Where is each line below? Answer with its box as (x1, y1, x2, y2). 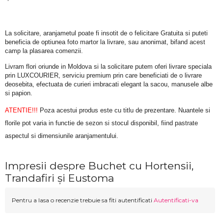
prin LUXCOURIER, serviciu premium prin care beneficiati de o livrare (5, 71, 202, 79)
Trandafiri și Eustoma (5, 172, 114, 185)
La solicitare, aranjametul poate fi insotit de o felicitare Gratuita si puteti (5, 29, 208, 37)
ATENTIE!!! (5, 107, 38, 114)
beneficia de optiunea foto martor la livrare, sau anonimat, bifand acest (5, 38, 205, 46)
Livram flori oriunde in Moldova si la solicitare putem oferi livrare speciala (5, 62, 212, 70)
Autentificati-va (154, 196, 198, 204)
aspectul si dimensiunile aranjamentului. (5, 132, 118, 140)
